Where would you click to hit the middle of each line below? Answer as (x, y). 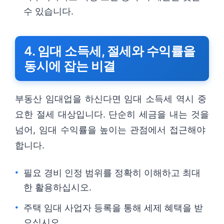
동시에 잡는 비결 (70, 66)
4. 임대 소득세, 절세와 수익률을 (110, 51)
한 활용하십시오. (57, 187)
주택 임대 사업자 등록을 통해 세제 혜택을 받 (113, 208)
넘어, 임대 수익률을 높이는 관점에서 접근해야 (110, 130)
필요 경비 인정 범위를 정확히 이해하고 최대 (112, 173)
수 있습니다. (48, 11)
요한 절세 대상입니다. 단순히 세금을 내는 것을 (112, 114)
